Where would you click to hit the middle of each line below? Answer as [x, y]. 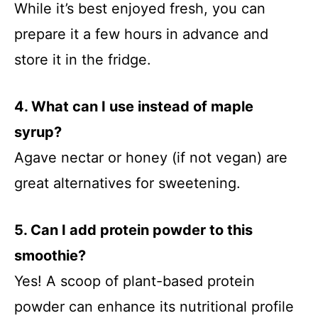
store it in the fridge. [83, 60]
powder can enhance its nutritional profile [154, 307]
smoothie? [50, 256]
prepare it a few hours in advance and [141, 34]
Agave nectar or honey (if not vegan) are [151, 158]
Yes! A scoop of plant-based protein [135, 281]
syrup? [38, 132]
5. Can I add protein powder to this [133, 230]
